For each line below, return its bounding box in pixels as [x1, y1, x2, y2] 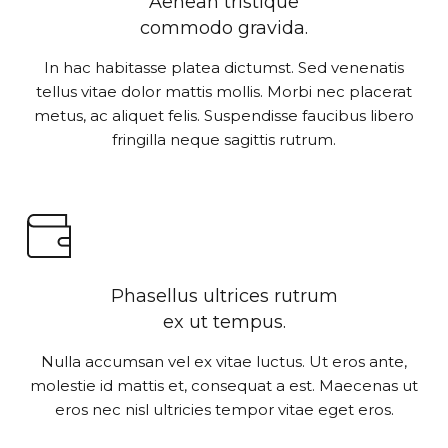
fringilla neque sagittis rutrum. [112, 130, 336, 150]
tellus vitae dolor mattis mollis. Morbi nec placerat [36, 82, 412, 102]
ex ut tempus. [162, 311, 286, 334]
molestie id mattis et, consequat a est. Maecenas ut [30, 376, 418, 396]
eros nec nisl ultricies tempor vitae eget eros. [54, 400, 394, 420]
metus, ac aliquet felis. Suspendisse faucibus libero [34, 106, 414, 126]
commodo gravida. [140, 17, 308, 40]
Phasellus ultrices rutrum [110, 285, 338, 308]
